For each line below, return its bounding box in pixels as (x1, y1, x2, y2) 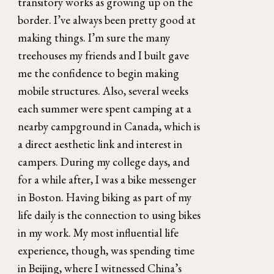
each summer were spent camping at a (18, 100, 192, 116)
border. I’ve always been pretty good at (18, 12, 196, 28)
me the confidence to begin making (18, 65, 180, 81)
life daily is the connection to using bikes (18, 207, 201, 223)
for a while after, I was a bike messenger (18, 171, 197, 187)
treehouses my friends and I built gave (18, 47, 190, 63)
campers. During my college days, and (18, 154, 190, 169)
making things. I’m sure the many (18, 29, 171, 45)
